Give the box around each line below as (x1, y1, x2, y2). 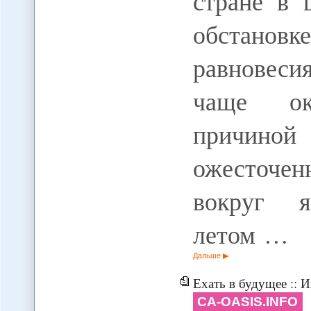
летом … (192, 217, 289, 251)
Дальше (192, 251, 221, 260)
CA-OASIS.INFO (197, 294, 299, 309)
